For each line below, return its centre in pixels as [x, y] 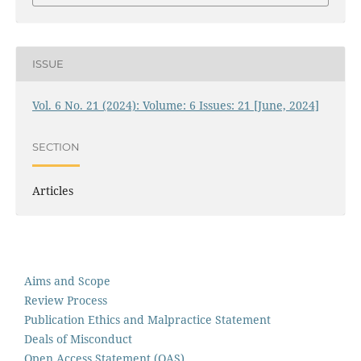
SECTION [56, 147]
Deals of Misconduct [78, 338]
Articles [52, 190]
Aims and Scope [67, 280]
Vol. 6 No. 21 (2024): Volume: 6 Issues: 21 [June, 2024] [175, 105]
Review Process [66, 300]
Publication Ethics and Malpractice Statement [147, 319]
